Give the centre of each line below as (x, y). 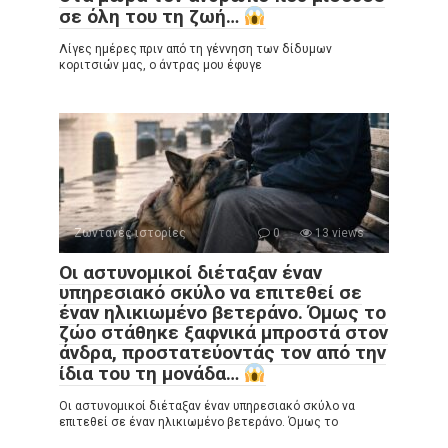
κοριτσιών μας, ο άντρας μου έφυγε (160, 65)
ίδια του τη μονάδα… (151, 374)
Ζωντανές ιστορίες (130, 233)
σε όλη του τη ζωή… (151, 17)
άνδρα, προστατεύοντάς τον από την (222, 353)
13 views (338, 233)
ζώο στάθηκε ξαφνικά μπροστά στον (223, 333)
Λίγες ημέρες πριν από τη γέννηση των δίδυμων (195, 49)
